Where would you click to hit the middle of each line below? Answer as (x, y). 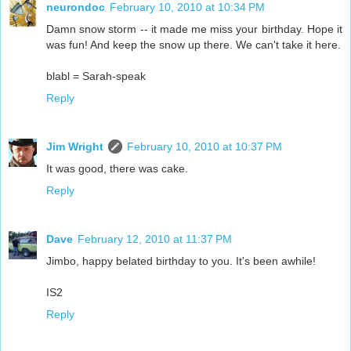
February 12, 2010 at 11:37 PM (155, 239)
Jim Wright (75, 147)
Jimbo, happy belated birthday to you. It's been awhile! (181, 261)
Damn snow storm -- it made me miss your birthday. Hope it (194, 29)
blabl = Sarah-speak (96, 76)
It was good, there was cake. (117, 169)
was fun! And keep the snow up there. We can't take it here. (194, 45)
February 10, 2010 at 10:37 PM (204, 147)
